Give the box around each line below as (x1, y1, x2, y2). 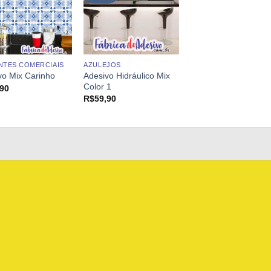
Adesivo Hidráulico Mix (83, 70, 171, 80)
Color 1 (83, 81, 112, 91)
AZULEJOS (83, 60, 121, 68)
